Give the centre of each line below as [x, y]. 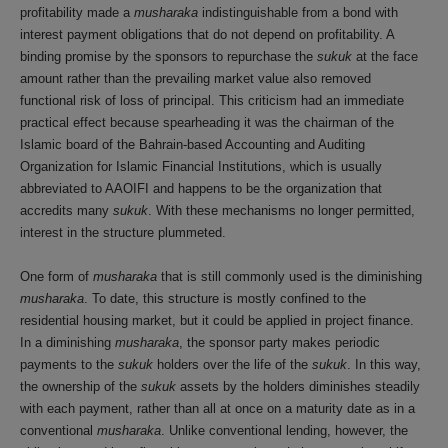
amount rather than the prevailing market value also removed [195, 78]
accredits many [66, 210]
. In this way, [384, 364]
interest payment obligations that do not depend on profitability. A [207, 34]
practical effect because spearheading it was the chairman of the [207, 122]
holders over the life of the [232, 364]
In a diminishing [67, 342]
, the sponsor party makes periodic [279, 342]
